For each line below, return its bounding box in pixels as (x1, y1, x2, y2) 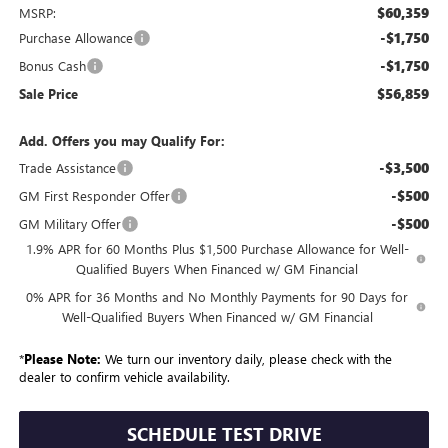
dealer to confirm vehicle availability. (18, 367, 230, 385)
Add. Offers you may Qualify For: (18, 131, 225, 149)
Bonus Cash (18, 56, 86, 74)
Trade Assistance (18, 158, 116, 176)
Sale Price (18, 84, 78, 102)
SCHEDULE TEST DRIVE (126, 421, 322, 446)
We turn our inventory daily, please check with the (100, 349, 392, 367)
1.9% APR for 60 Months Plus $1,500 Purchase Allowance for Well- (25, 239, 409, 257)
